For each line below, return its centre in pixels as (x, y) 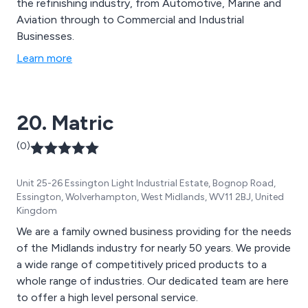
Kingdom (37, 210)
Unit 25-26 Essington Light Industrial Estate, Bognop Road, (146, 183)
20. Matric (65, 122)
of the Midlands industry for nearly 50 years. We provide (154, 247)
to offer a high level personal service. (107, 297)
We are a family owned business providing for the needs (154, 231)
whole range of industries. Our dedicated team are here (153, 280)
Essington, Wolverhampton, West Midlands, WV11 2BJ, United (150, 197)
